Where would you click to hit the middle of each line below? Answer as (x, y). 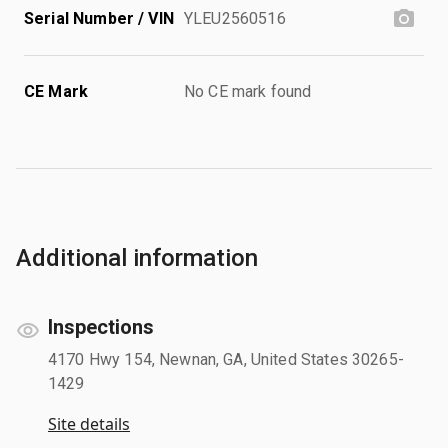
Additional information (137, 257)
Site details (89, 423)
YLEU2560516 (235, 18)
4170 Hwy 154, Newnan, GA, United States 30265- (226, 359)
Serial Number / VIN (99, 18)
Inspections (101, 326)
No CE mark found (248, 91)
